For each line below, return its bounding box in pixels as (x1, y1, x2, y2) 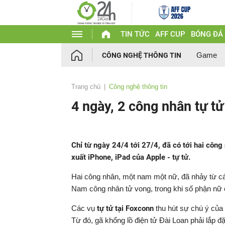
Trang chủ (71, 83, 100, 90)
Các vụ (71, 204, 97, 212)
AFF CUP (155, 30, 185, 39)
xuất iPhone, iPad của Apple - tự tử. (71, 153, 190, 162)
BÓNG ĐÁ (190, 30, 223, 39)
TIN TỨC (120, 30, 150, 39)
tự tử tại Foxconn (97, 204, 154, 213)
